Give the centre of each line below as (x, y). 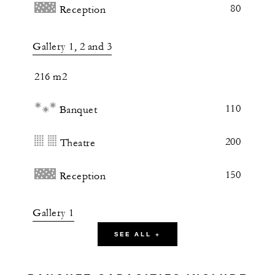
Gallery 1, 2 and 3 (72, 47)
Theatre (77, 143)
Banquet (78, 110)
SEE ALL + (137, 234)
